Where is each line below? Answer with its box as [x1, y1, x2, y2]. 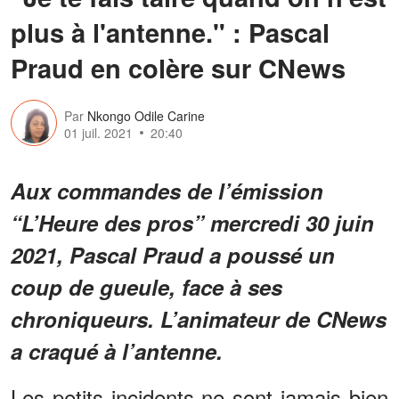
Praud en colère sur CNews [11, 48, 346, 86]
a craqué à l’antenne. [11, 335, 223, 366]
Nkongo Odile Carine [87, 107, 205, 126]
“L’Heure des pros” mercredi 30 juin [11, 207, 374, 238]
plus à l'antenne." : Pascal [11, 12, 330, 51]
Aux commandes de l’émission [11, 175, 323, 206]
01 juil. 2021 [64, 124, 133, 142]
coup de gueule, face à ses [11, 271, 282, 302]
